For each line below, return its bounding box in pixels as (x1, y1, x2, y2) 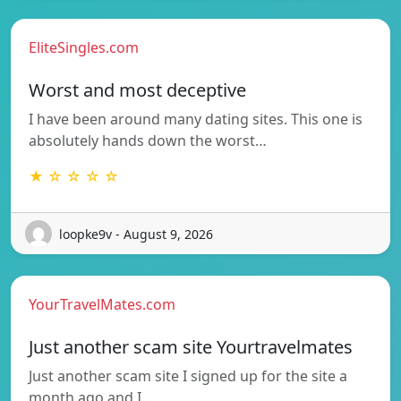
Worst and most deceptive (29, 78, 246, 103)
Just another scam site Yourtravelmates (29, 335, 353, 360)
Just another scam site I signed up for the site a (29, 366, 347, 387)
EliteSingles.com (29, 38, 139, 58)
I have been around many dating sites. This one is (29, 109, 363, 130)
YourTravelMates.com (29, 294, 175, 315)
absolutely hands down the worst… (29, 131, 267, 151)
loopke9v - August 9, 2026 (59, 225, 213, 243)
